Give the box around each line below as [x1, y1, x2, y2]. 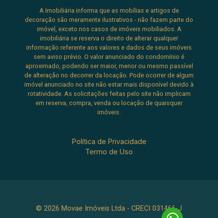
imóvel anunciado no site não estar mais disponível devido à [24, 81, 194, 89]
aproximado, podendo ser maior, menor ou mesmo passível [25, 62, 193, 70]
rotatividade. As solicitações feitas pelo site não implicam [27, 90, 191, 98]
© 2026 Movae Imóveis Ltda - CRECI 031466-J [36, 204, 182, 213]
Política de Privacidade [72, 137, 146, 146]
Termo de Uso [85, 147, 133, 156]
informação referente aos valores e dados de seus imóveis [26, 44, 192, 52]
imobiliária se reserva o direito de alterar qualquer [40, 35, 178, 42]
